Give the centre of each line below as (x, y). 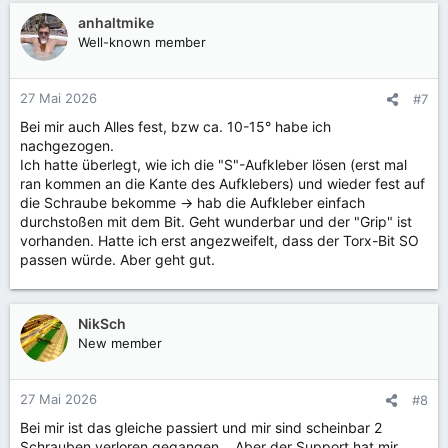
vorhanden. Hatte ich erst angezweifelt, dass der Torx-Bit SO (219, 240)
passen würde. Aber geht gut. (117, 259)
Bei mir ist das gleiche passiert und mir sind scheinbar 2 (201, 427)
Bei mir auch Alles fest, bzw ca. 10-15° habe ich (175, 126)
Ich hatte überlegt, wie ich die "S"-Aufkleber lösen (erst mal (213, 164)
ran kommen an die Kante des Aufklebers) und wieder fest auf (222, 183)
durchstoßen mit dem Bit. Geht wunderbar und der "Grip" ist (216, 221)
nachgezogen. (67, 145)
